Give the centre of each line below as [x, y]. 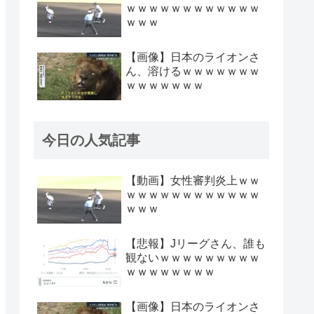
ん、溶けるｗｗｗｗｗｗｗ [193, 71]
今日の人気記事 [91, 141]
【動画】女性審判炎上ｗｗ [193, 181]
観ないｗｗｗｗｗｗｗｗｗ [193, 258]
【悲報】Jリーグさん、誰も [196, 244]
